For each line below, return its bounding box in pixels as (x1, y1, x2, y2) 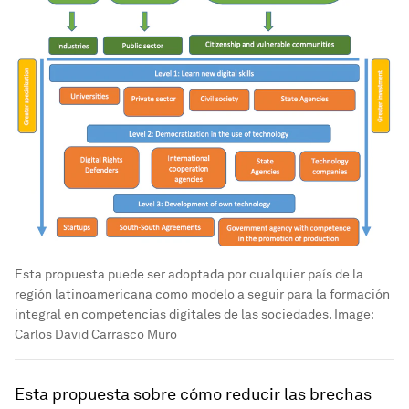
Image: (331, 307, 373, 322)
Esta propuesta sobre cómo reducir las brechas (15, 384, 372, 404)
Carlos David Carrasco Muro (15, 327, 177, 342)
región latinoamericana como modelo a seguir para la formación (15, 287, 390, 302)
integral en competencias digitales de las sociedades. (15, 307, 331, 322)
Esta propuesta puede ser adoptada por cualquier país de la (15, 267, 363, 282)
